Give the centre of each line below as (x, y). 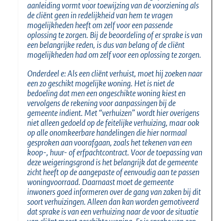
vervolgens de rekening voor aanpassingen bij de (101, 103)
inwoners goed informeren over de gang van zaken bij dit (114, 192)
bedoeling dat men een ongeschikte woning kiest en (106, 93)
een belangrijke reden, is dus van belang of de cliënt (106, 45)
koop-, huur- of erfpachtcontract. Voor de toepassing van (115, 152)
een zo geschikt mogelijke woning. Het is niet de (101, 83)
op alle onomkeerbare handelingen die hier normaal (107, 132)
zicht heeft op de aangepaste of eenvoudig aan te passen (113, 172)
